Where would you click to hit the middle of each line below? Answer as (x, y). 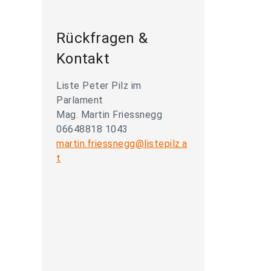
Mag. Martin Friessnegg (109, 115)
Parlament (80, 100)
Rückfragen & (102, 38)
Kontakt (83, 59)
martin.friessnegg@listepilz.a (122, 144)
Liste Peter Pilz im (99, 86)
